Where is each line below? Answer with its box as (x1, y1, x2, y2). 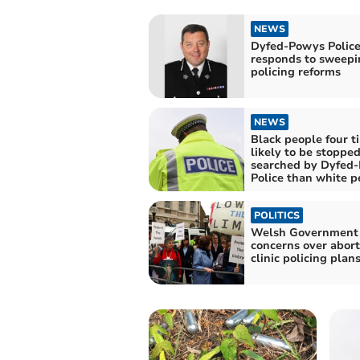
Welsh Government (250, 224, 358, 240)
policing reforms (250, 63, 341, 80)
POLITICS (253, 208, 300, 222)
